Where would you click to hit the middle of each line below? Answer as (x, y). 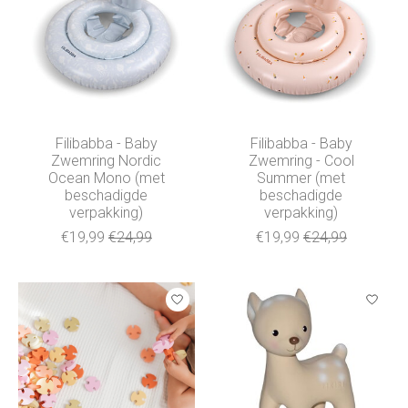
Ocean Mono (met (106, 178)
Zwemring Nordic (107, 160)
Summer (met (301, 178)
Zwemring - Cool (301, 160)
